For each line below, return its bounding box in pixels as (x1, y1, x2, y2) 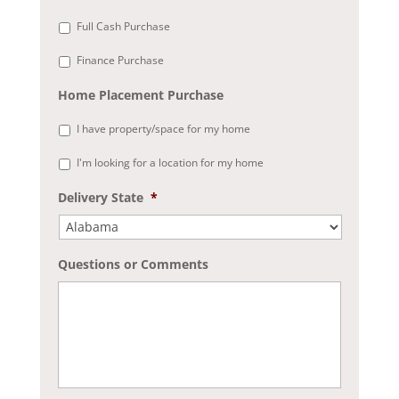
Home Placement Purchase (57, 85, 224, 103)
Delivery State (57, 188, 143, 206)
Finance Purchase (76, 52, 164, 68)
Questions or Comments (57, 255, 208, 273)
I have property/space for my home (76, 120, 250, 136)
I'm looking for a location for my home (76, 154, 264, 170)
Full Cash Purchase (76, 18, 170, 34)
